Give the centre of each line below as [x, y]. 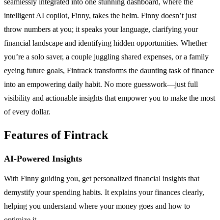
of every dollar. [27, 111]
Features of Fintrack [56, 135]
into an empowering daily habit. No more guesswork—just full [101, 84]
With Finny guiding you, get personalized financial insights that [102, 178]
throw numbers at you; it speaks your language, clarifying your [101, 29]
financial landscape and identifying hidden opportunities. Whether [106, 43]
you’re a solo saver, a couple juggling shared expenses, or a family [106, 56]
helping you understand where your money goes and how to [97, 206]
